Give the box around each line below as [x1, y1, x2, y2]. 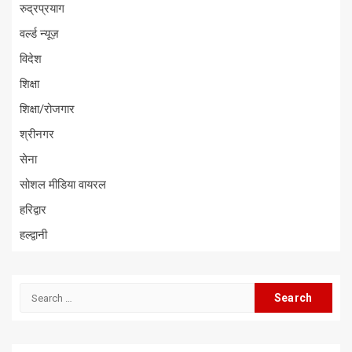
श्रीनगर [20, 127, 54, 142]
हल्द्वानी [20, 228, 47, 243]
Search [19, 284, 59, 299]
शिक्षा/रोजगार [20, 102, 75, 117]
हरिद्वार [20, 203, 46, 218]
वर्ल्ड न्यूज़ [20, 27, 59, 42]
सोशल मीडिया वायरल [20, 178, 106, 192]
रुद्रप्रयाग [20, 2, 64, 16]
